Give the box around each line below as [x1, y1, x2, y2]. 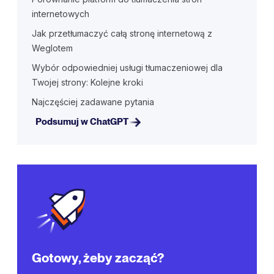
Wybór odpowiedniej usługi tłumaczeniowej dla [32, 62, 223, 73]
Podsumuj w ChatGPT [35, 116, 128, 128]
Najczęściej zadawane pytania [32, 96, 154, 107]
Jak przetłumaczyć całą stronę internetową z [32, 28, 212, 39]
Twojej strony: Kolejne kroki [32, 76, 143, 87]
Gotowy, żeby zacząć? [32, 250, 164, 266]
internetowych [32, 8, 89, 19]
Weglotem [32, 42, 73, 53]
